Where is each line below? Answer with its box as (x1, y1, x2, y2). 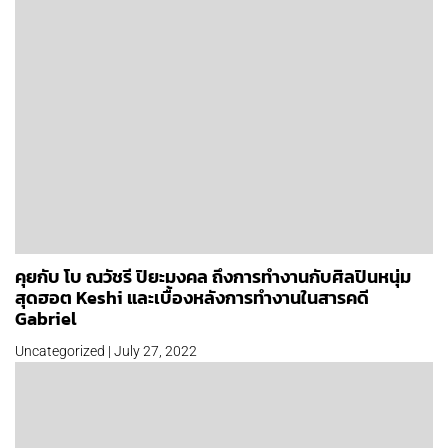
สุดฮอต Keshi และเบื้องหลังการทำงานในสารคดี (15, 284, 369, 312)
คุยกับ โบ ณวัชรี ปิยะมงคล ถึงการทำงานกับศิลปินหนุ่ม (15, 263, 411, 291)
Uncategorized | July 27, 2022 (15, 343, 197, 360)
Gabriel (15, 305, 77, 333)
